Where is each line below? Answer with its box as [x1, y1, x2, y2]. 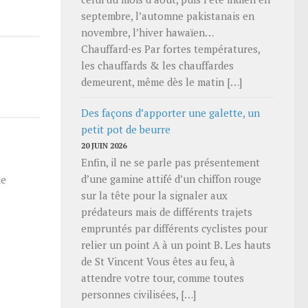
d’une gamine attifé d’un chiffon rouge [81, 171, 261, 186]
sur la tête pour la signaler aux [81, 188, 228, 202]
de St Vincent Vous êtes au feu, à [81, 254, 235, 268]
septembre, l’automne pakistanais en [81, 8, 254, 23]
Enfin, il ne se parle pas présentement [81, 155, 260, 169]
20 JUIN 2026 [81, 140, 126, 151]
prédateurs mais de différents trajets [81, 204, 252, 219]
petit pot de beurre [81, 122, 170, 136]
